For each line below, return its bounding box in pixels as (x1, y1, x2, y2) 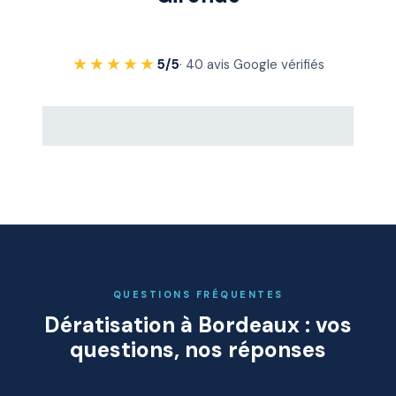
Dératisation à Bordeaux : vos (44, 311, 352, 339)
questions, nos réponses (70, 336, 326, 363)
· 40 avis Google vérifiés (179, 55, 324, 73)
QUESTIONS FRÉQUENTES (112, 288, 284, 301)
